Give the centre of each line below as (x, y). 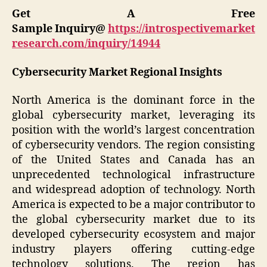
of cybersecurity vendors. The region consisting (133, 145)
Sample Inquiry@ (60, 29)
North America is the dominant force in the (133, 101)
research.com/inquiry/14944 (86, 44)
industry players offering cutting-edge (133, 250)
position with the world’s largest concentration (133, 131)
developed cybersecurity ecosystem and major (133, 235)
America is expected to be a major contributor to (133, 205)
